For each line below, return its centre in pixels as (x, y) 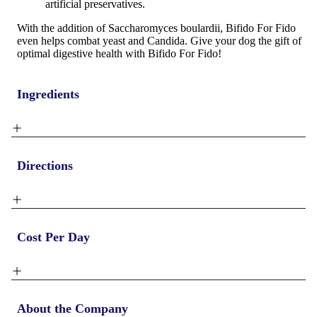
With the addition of (63, 28)
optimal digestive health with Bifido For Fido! (119, 53)
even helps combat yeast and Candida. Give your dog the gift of (159, 40)
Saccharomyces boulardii (164, 28)
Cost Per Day (53, 237)
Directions (45, 166)
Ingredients (48, 94)
